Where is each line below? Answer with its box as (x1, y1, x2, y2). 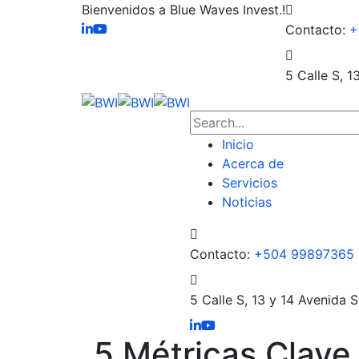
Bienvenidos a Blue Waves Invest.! (82, 2, 285, 18)
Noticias (222, 194, 272, 210)
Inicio (222, 136, 254, 152)
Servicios (222, 175, 277, 191)
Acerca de (222, 155, 284, 171)
